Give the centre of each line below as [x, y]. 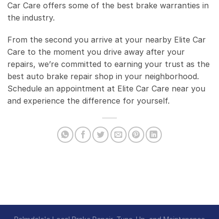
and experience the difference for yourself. [88, 101]
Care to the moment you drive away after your [96, 52]
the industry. [31, 17]
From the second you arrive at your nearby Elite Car [107, 40]
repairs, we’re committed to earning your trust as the [109, 64]
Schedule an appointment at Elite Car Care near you [106, 89]
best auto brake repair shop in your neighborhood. [103, 77]
